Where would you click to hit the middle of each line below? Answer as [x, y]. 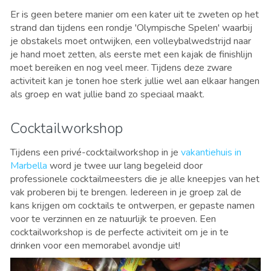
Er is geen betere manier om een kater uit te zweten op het [135, 14]
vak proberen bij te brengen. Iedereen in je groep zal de [126, 192]
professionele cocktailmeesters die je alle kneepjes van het [135, 179]
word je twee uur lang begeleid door [125, 165]
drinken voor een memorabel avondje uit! [95, 245]
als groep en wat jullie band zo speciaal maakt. [107, 94]
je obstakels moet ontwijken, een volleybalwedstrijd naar [131, 41]
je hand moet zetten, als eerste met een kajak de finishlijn [131, 54]
